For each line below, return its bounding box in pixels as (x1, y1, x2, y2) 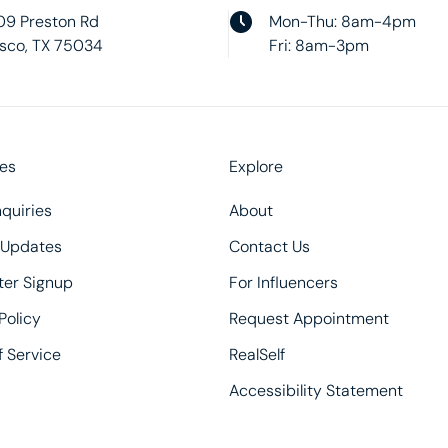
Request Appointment (229, 308, 390, 329)
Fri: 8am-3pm (269, 35, 370, 56)
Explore (229, 156, 284, 177)
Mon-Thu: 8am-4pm (269, 11, 417, 32)
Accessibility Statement (229, 380, 404, 401)
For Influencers (229, 272, 339, 293)
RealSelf (229, 344, 286, 365)
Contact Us (229, 236, 311, 257)
